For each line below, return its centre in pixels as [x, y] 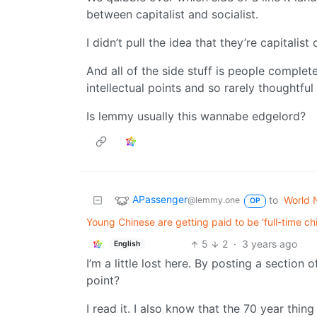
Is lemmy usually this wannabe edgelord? [196, 116]
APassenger [160, 200]
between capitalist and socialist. [172, 15]
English [127, 243]
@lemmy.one [214, 200]
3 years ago [270, 244]
